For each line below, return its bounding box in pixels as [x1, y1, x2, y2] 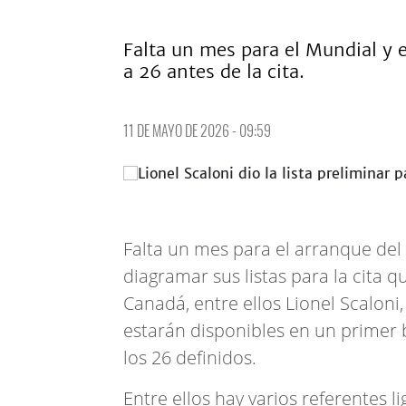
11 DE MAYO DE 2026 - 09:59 [123, 120, 271, 141]
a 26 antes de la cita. [123, 60, 304, 82]
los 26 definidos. [123, 345, 256, 370]
